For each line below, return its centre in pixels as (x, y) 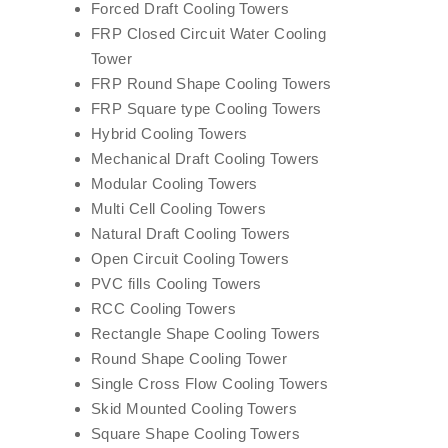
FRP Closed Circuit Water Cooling (209, 33)
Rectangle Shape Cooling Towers (206, 333)
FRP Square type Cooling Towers (206, 108)
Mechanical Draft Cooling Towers (205, 158)
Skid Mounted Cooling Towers (194, 408)
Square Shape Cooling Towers (196, 433)
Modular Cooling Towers (174, 183)
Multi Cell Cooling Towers (179, 208)
